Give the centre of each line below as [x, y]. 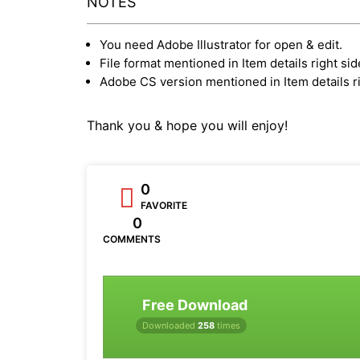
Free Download [195, 305]
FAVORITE [164, 205]
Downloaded [170, 325]
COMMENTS [132, 239]
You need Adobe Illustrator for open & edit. [221, 44]
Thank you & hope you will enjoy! [187, 125]
